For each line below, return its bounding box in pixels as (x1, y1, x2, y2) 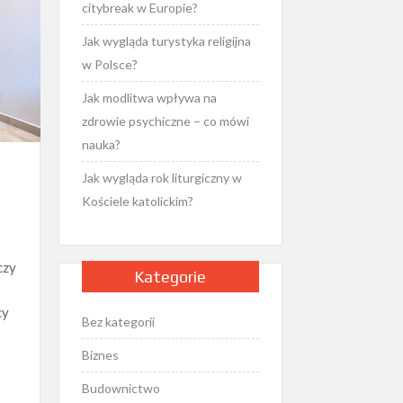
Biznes (81, 346, 119, 363)
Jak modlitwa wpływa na (81, 90, 217, 105)
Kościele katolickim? (81, 193, 193, 209)
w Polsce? (81, 57, 138, 72)
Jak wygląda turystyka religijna (81, 33, 251, 49)
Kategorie (134, 266, 207, 286)
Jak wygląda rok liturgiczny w (81, 170, 242, 185)
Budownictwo (81, 380, 160, 396)
